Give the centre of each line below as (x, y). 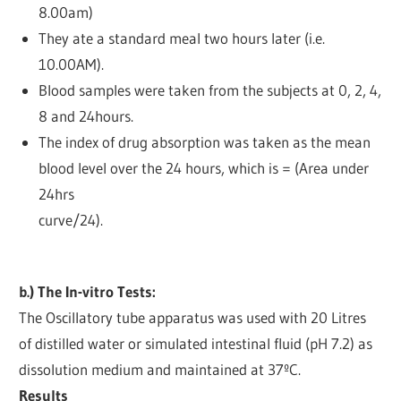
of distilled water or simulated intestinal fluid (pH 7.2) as (196, 344)
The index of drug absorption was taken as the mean (204, 142)
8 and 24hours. (85, 116)
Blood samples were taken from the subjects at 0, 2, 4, (209, 90)
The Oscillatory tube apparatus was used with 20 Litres (193, 318)
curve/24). (70, 220)
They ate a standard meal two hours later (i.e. (181, 38)
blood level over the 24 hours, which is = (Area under (203, 168)
